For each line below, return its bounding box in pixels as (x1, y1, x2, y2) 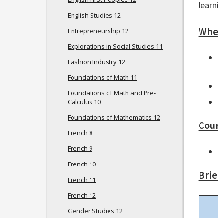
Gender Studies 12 (68, 206, 123, 215)
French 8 (68, 128, 92, 137)
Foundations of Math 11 (68, 73, 137, 82)
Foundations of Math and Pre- (68, 89, 156, 97)
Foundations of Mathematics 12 (68, 113, 160, 122)
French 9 (68, 144, 92, 153)
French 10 (68, 160, 96, 168)
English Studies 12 (68, 11, 121, 19)
